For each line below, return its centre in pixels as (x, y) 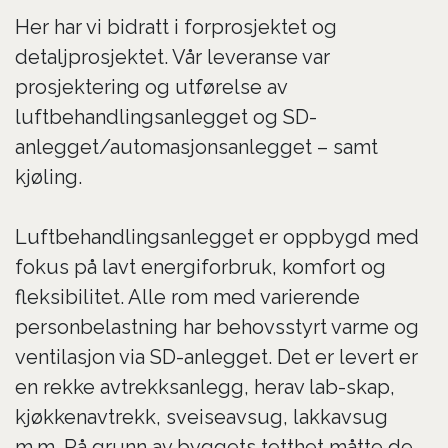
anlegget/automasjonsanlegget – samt (196, 147)
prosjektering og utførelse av (151, 87)
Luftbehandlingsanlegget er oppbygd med (217, 237)
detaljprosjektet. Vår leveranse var (172, 57)
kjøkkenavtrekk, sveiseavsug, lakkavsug (201, 417)
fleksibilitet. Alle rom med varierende (187, 297)
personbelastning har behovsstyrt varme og (217, 327)
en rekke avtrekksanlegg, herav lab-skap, (205, 387)
